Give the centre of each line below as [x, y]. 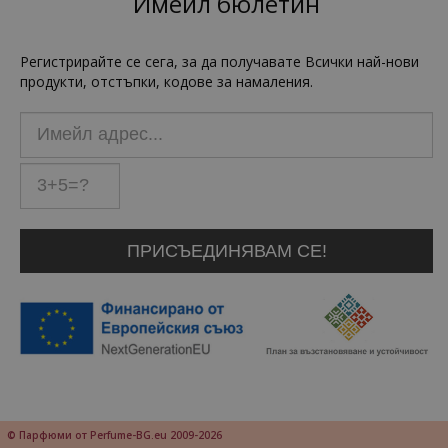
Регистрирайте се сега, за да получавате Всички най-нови [219, 61]
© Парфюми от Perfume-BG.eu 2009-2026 [114, 434]
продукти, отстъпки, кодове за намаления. [166, 81]
